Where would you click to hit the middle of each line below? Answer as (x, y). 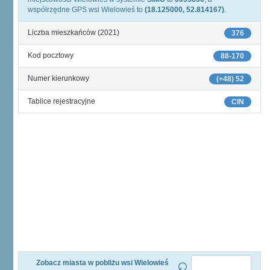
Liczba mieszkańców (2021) (74, 33)
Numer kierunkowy (58, 78)
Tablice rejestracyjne (61, 101)
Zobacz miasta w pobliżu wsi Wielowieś (102, 263)
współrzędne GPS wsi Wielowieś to (86, 10)
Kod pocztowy (51, 55)
